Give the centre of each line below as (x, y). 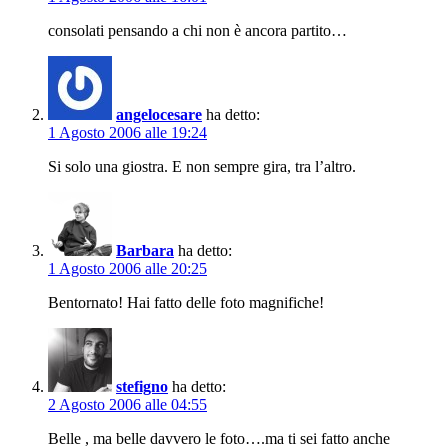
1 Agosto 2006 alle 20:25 (127, 268)
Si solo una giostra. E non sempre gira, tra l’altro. (202, 166)
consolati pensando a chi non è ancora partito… (197, 30)
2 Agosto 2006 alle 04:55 (127, 404)
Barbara (145, 250)
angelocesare (159, 114)
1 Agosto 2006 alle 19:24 (127, 132)
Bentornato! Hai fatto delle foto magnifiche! (186, 302)
